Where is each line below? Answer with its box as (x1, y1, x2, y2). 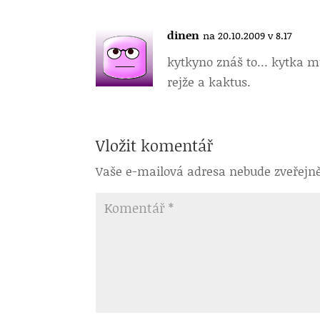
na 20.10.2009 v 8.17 (203, 28, 292, 43)
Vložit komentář (96, 134, 214, 156)
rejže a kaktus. (167, 73, 251, 90)
